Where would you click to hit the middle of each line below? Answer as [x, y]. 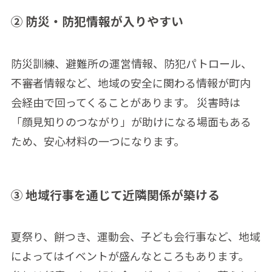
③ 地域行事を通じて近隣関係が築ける [115, 194]
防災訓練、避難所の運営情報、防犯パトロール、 [131, 63]
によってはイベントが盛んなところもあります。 [130, 256]
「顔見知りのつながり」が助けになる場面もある [131, 121]
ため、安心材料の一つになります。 [97, 141]
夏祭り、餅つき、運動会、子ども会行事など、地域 [135, 236]
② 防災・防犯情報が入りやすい [97, 21]
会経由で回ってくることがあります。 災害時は [125, 102]
